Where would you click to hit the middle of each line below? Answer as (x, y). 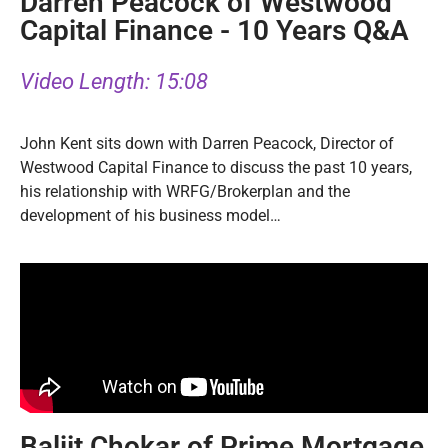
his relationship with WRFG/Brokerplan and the (185, 192)
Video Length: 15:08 (114, 81)
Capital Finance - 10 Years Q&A (214, 30)
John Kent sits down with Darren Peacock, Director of (207, 144)
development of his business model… (150, 216)
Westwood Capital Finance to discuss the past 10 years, (216, 168)
